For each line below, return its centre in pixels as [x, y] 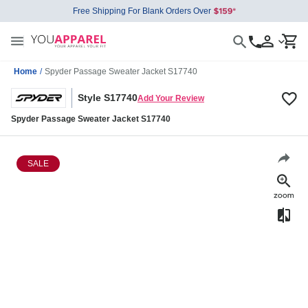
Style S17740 [108, 98]
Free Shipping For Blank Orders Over [142, 11]
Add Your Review [171, 98]
